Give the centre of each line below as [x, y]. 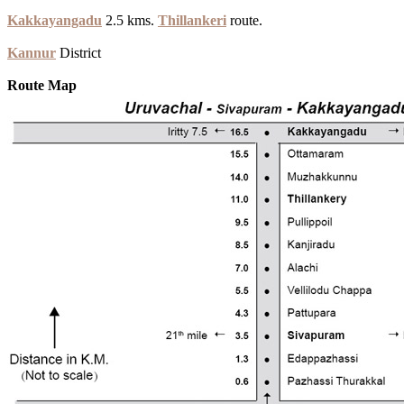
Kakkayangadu [55, 20]
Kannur [32, 52]
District [78, 52]
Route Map [42, 85]
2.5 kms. [130, 20]
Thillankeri [192, 20]
